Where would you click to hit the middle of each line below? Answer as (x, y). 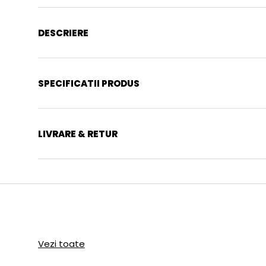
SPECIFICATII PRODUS (89, 83)
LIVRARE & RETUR (78, 134)
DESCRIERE (63, 33)
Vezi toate (61, 244)
